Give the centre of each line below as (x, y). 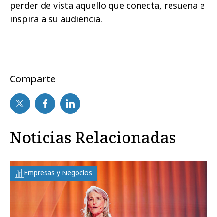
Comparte (33, 78)
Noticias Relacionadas (93, 137)
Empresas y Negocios (58, 172)
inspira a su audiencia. (56, 19)
